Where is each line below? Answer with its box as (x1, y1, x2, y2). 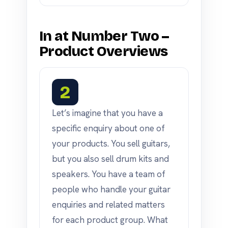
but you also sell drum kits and (52, 153, 169, 164)
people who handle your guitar (52, 184, 170, 195)
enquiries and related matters (52, 199, 165, 210)
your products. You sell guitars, (52, 138, 170, 149)
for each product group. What (52, 214, 168, 225)
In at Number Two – (39, 27, 169, 45)
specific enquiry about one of (52, 123, 165, 134)
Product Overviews (39, 43, 168, 60)
